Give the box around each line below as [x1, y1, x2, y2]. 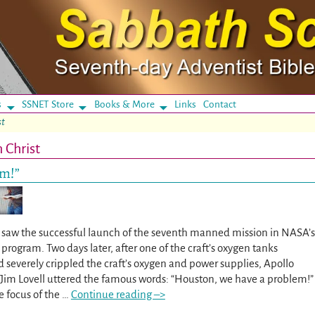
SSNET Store [21, 98, 74, 110]
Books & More [94, 98, 155, 110]
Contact [203, 98, 237, 110]
